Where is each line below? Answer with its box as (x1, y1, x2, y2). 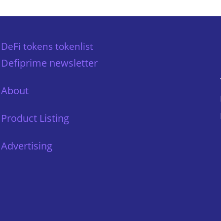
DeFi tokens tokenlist (1, 39, 93, 52)
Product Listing (1, 111, 69, 125)
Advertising (1, 139, 52, 152)
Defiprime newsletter (1, 56, 98, 70)
